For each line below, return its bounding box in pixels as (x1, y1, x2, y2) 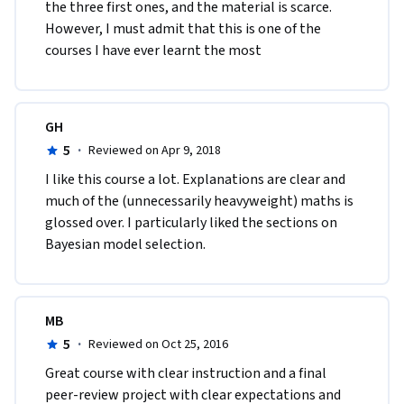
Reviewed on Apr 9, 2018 (87, 142, 221, 161)
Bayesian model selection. (45, 234, 206, 255)
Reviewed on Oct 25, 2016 (87, 335, 228, 354)
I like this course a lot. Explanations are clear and (45, 170, 345, 190)
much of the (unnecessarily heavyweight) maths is (45, 191, 353, 212)
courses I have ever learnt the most (45, 41, 262, 61)
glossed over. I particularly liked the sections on (45, 213, 337, 234)
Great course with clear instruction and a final (45, 363, 326, 384)
